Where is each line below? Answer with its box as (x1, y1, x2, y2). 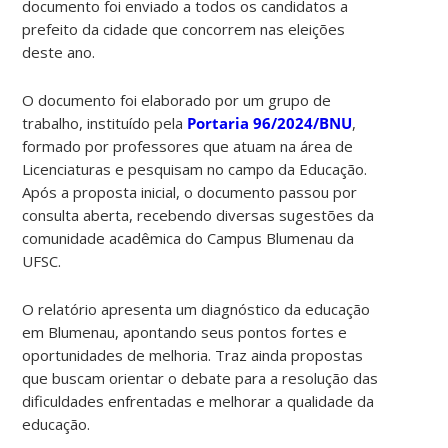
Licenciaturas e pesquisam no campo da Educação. (22, 158, 368, 179)
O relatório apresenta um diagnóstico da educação (22, 298, 371, 319)
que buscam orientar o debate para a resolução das (22, 367, 379, 388)
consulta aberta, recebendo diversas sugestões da (22, 204, 375, 225)
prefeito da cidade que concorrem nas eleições (22, 18, 346, 39)
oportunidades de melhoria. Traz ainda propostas (22, 344, 364, 365)
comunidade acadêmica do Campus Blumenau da (22, 227, 355, 248)
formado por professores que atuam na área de (22, 135, 354, 156)
